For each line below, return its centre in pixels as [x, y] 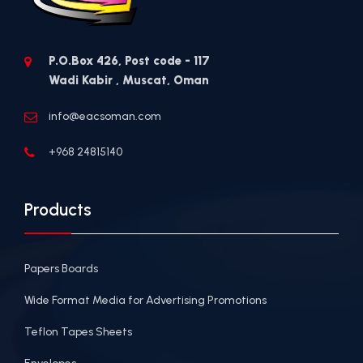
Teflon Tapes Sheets [78, 331]
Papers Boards [61, 268]
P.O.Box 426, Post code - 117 [129, 60]
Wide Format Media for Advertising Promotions [145, 300]
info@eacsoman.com [105, 116]
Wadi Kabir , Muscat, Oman [129, 80]
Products [58, 209]
